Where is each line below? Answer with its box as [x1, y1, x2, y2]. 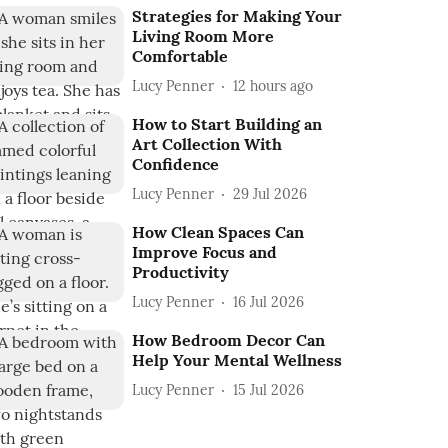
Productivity [132, 262, 230, 282]
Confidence [132, 154, 220, 174]
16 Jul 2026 [233, 292, 305, 311]
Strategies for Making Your [132, 6, 343, 26]
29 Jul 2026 [233, 184, 308, 203]
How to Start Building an [132, 114, 323, 134]
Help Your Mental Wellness [132, 350, 343, 370]
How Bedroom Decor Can [132, 330, 326, 350]
